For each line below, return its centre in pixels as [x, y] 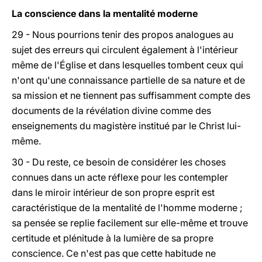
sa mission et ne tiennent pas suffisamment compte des [131, 95]
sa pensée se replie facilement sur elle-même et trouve [130, 223]
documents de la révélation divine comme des [111, 111]
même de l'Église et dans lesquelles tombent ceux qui [127, 65]
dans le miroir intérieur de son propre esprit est [113, 192]
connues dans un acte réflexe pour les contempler [120, 177]
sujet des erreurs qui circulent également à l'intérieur [125, 50]
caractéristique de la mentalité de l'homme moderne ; [127, 208]
